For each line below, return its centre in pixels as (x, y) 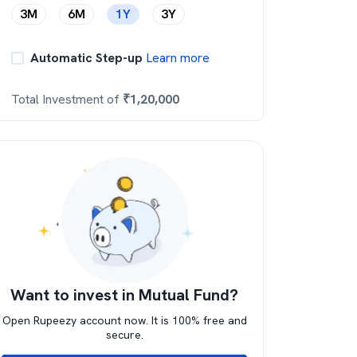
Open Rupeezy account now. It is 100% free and (124, 320)
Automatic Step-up (86, 58)
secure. (124, 335)
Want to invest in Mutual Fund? (124, 295)
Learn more (176, 58)
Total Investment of (67, 99)
